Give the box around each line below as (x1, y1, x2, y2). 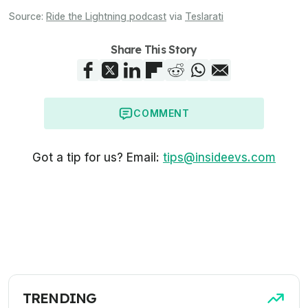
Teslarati (185, 10, 223, 22)
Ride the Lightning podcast (46, 10, 166, 22)
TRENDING (23, 289, 97, 307)
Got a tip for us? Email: (32, 150, 159, 164)
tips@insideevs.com (163, 150, 276, 164)
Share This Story (111, 42, 197, 56)
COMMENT (133, 107, 190, 119)
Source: (8, 10, 46, 22)
